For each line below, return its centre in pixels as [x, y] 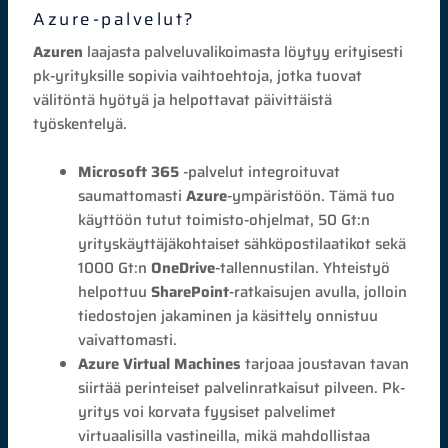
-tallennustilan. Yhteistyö [303, 267]
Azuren [58, 51]
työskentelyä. [80, 123]
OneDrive [183, 267]
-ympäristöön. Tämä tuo [311, 195]
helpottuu [115, 291]
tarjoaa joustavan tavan [325, 363]
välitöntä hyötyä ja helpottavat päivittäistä [183, 99]
